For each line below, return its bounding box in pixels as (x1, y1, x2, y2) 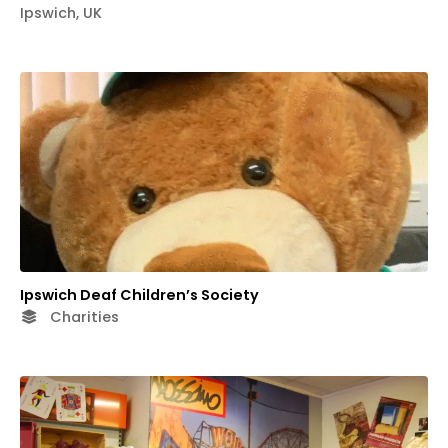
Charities (46, 306, 119, 327)
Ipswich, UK (20, 2, 102, 23)
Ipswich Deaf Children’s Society (20, 284, 259, 305)
